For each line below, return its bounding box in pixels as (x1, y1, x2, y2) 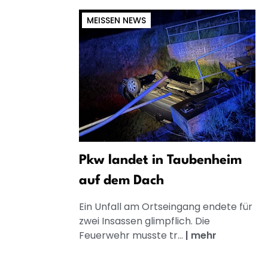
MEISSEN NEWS (87, 14, 141, 27)
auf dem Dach (79, 174, 164, 188)
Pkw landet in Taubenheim (79, 154, 242, 167)
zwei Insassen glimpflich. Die (79, 214, 210, 229)
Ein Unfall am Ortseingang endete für (79, 200, 252, 214)
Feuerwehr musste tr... (79, 229, 185, 243)
